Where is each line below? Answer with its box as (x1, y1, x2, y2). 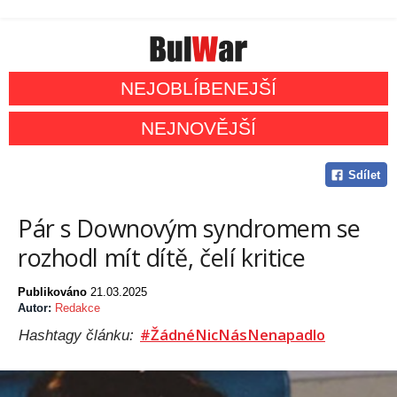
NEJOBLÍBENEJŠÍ (121, 78, 276, 99)
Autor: (18, 301, 55, 315)
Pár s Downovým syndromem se (18, 212, 361, 245)
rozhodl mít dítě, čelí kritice (18, 241, 306, 275)
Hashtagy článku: (19, 327, 138, 344)
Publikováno (18, 285, 90, 300)
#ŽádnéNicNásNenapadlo (140, 324, 325, 346)
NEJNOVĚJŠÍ (141, 118, 256, 139)
